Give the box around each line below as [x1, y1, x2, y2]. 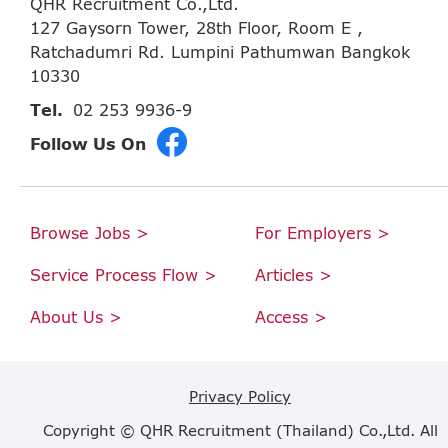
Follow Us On [30, 133, 146, 153]
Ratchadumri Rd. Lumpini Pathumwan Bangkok [30, 41, 410, 61]
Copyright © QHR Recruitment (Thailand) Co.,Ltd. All [42, 420, 438, 439]
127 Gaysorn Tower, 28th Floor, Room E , [30, 17, 363, 37]
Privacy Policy [189, 386, 291, 405]
